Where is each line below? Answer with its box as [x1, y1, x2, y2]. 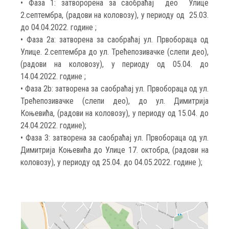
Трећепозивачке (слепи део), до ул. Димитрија [20, 96, 209, 106]
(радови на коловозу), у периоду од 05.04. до [20, 59, 209, 69]
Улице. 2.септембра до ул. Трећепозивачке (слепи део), [20, 47, 209, 57]
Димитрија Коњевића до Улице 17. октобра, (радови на [20, 145, 209, 155]
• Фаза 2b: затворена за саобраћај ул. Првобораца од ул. [20, 83, 209, 94]
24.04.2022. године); [20, 120, 90, 130]
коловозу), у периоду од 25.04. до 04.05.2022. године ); [20, 157, 207, 167]
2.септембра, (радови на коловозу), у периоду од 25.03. [20, 10, 209, 20]
